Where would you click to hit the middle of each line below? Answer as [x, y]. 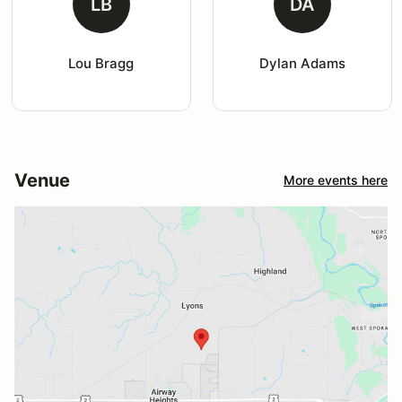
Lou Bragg [101, 63]
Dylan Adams [302, 63]
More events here [336, 180]
